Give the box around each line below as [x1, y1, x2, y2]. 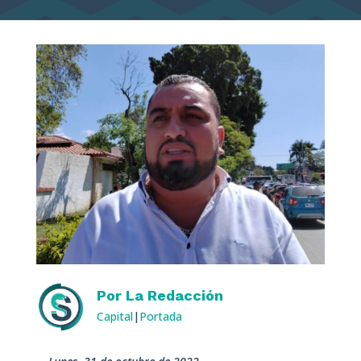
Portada [139, 308, 182, 324]
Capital [96, 308, 133, 324]
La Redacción [125, 286, 223, 304]
